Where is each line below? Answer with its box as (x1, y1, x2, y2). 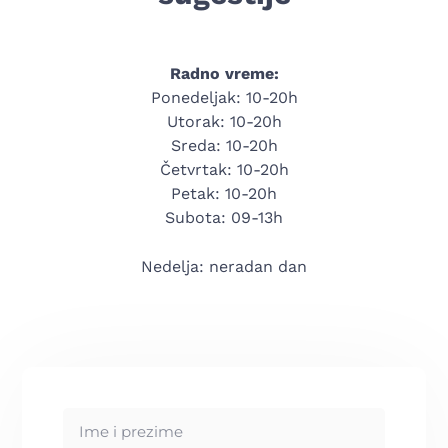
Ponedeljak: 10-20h (150, 87, 298, 107)
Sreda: (170, 135, 226, 155)
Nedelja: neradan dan (141, 256, 307, 276)
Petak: (171, 183, 225, 203)
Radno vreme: (169, 63, 279, 83)
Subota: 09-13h (165, 207, 283, 227)
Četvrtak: (159, 159, 237, 179)
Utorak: (166, 111, 230, 131)
